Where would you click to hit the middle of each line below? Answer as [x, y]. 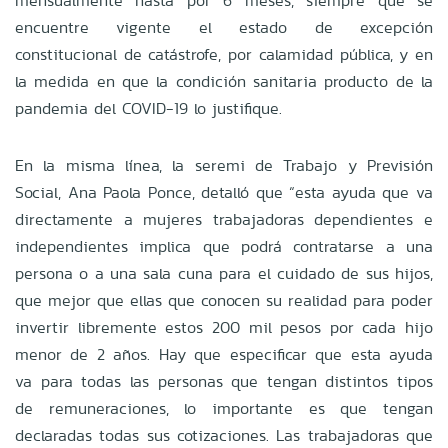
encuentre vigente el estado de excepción [224, 27]
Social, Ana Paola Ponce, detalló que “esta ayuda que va [224, 192]
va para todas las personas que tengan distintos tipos [224, 381]
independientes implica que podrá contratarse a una [224, 246]
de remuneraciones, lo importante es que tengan [224, 408]
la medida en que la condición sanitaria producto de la [224, 81]
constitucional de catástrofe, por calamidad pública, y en [224, 54]
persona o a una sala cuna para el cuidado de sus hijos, [224, 273]
